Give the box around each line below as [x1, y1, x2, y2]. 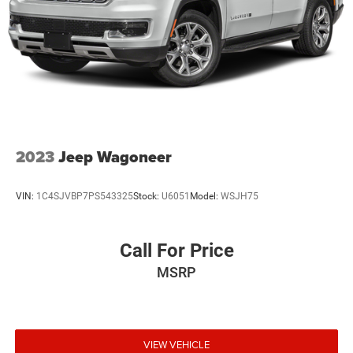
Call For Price [119, 240, 234, 262]
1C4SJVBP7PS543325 [36, 190, 133, 202]
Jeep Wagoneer [58, 145, 172, 169]
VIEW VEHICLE [143, 336, 210, 351]
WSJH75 [221, 190, 258, 202]
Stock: [133, 190, 162, 202]
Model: [190, 190, 221, 202]
